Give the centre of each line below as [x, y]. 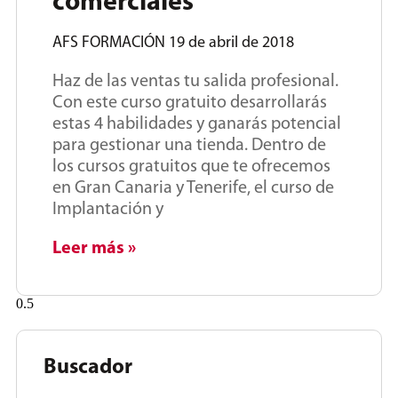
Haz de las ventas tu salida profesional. [195, 82]
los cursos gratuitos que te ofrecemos [191, 167]
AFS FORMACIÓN [111, 44]
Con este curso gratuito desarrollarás [190, 103]
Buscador [88, 368]
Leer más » [94, 249]
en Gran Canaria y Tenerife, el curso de [193, 189]
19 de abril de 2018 [231, 44]
